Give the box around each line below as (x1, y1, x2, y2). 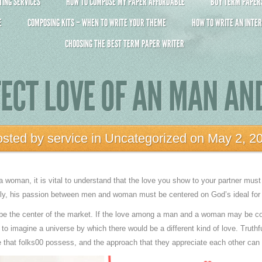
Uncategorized (105, 131, 187, 146)
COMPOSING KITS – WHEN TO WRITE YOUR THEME (27, 16, 166, 29)
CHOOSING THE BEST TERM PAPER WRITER (65, 37, 184, 50)
